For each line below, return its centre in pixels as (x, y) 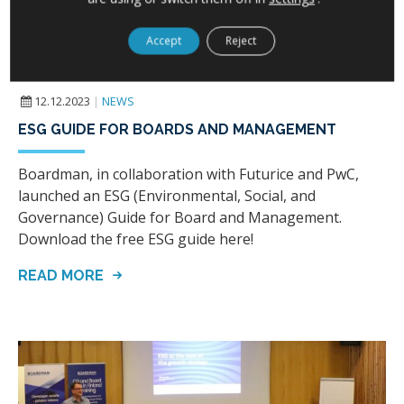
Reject (241, 41)
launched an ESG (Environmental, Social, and (167, 196)
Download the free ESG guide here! (136, 239)
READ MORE (63, 276)
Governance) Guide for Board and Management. (180, 218)
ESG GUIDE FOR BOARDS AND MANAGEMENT (177, 130)
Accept (164, 41)
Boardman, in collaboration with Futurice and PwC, (188, 174)
